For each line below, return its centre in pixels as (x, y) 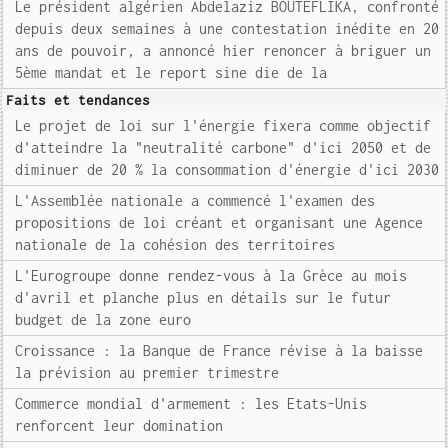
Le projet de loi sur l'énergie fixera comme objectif (223, 125)
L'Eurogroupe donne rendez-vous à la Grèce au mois (211, 275)
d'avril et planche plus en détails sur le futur (203, 297)
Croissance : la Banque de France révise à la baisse (219, 350)
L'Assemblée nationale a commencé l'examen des (195, 200)
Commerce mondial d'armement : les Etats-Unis (191, 403)
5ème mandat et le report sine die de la (171, 72)
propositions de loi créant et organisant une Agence (219, 222)
